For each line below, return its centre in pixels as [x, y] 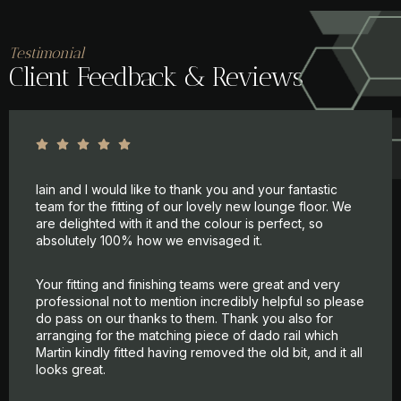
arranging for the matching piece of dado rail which [187, 335]
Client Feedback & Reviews [156, 77]
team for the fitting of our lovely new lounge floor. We [194, 206]
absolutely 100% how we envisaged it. [149, 240]
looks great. [71, 369]
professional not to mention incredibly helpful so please [200, 301]
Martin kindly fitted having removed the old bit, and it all [199, 352]
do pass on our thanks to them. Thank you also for [184, 318]
